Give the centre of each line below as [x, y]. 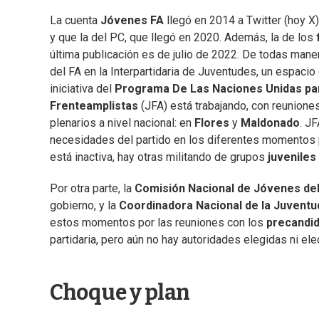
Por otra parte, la [92, 189]
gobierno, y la [84, 206]
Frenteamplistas [94, 106]
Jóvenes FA [132, 21]
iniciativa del [81, 89]
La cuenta [74, 21]
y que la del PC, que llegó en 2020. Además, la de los [183, 38]
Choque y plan [120, 293]
